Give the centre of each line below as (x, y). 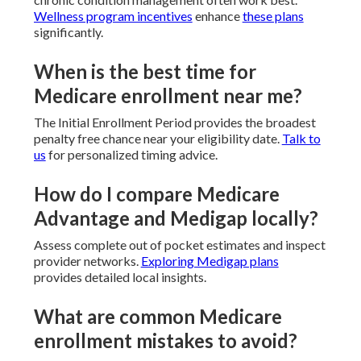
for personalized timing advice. (131, 155)
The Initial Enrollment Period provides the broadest (174, 122)
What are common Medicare (158, 317)
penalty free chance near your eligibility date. (158, 139)
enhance (217, 16)
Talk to (301, 139)
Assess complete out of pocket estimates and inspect (179, 245)
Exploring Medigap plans (210, 261)
